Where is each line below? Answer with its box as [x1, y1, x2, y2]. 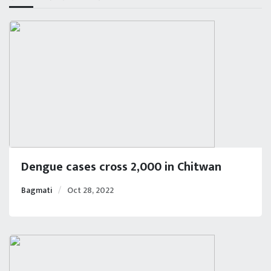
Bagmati [21, 183, 53, 197]
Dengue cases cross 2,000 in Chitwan [21, 156, 221, 177]
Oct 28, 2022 [67, 183, 114, 197]
